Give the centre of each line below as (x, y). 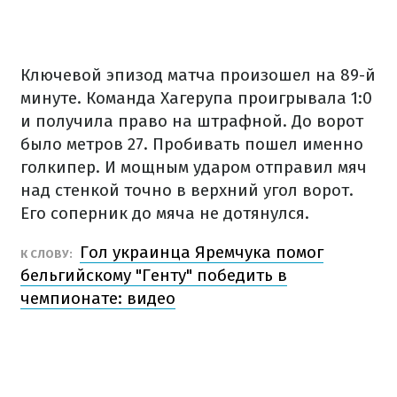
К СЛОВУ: (48, 254)
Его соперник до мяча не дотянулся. (165, 213)
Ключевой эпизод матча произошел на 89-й (198, 75)
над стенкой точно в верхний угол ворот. (187, 190)
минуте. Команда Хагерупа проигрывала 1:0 (196, 98)
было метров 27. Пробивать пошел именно (192, 144)
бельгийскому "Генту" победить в (154, 275)
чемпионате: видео (98, 298)
